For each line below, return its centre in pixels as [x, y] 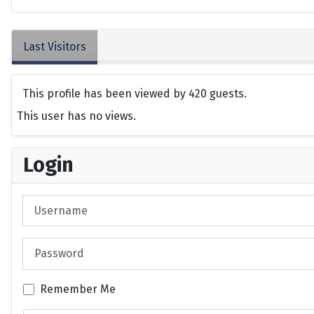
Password [47, 245]
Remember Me [78, 289]
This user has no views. [76, 116]
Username [49, 203]
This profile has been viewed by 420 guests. [135, 94]
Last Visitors [55, 47]
